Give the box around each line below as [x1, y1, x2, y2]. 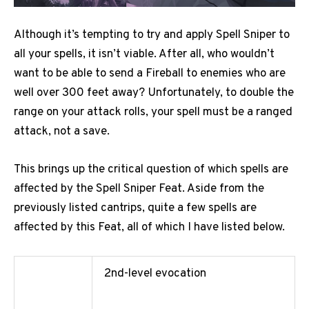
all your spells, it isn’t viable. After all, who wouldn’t [14, 47, 275, 62]
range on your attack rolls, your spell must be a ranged [14, 105, 292, 120]
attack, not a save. [14, 124, 110, 139]
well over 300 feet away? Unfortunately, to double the [14, 86, 294, 101]
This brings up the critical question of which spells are [14, 162, 288, 178]
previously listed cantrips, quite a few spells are [14, 201, 257, 217]
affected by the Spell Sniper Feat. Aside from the [14, 181, 264, 197]
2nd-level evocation [104, 266, 206, 282]
